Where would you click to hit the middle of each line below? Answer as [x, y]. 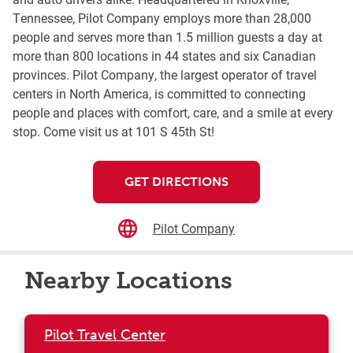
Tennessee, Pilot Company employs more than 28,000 [162, 18]
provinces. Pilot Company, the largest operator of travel [165, 75]
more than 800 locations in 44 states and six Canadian [164, 56]
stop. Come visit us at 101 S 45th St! [113, 132]
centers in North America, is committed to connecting [159, 94]
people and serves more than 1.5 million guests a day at [167, 37]
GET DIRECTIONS [176, 182]
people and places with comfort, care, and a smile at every [173, 113]
